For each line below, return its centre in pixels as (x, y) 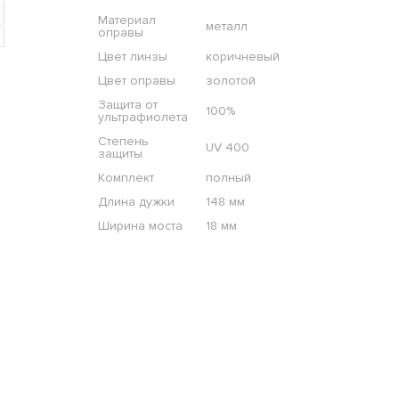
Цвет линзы (132, 57)
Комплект (126, 178)
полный (228, 178)
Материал (126, 20)
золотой (230, 81)
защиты (120, 154)
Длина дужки (136, 202)
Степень (123, 142)
